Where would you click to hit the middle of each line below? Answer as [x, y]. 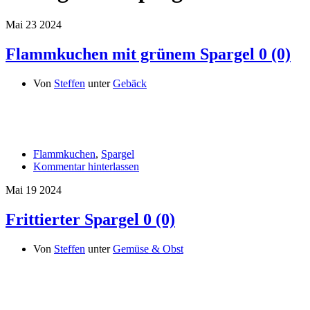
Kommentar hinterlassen [86, 166]
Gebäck [130, 83]
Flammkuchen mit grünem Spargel [130, 54]
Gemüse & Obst [148, 248]
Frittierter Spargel [72, 219]
